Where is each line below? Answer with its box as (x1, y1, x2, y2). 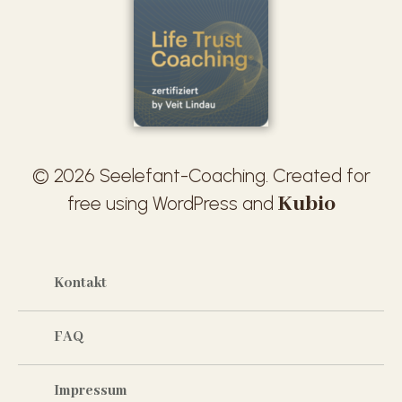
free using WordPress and (66, 192, 278, 214)
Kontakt (54, 275, 107, 293)
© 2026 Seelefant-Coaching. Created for (31, 164, 371, 187)
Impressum (54, 382, 127, 400)
